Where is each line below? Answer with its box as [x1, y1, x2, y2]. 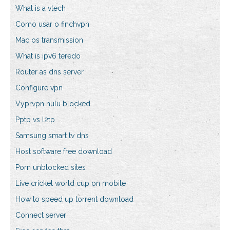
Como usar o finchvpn [15, 20, 89, 29]
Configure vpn [15, 84, 63, 92]
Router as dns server [15, 68, 84, 76]
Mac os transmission [15, 36, 83, 45]
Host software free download [15, 147, 112, 156]
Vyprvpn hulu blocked [15, 100, 90, 108]
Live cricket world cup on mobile [15, 179, 126, 188]
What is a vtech [15, 4, 66, 13]
